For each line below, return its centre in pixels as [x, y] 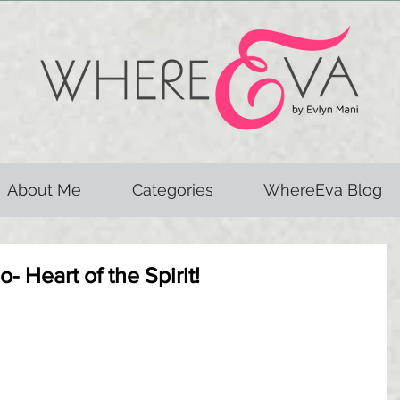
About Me [44, 190]
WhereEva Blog [323, 190]
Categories [172, 190]
